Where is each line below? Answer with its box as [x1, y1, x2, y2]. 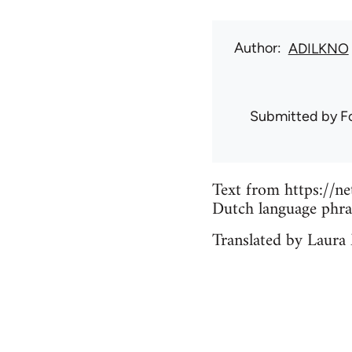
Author [233, 39, 277, 57]
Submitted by [249, 108, 340, 126]
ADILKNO [288, 40, 349, 58]
